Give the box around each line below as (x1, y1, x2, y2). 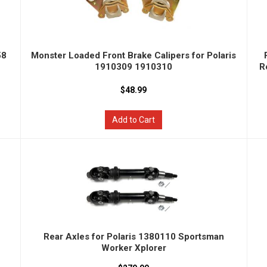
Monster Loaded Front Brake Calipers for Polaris (31, 50, 237, 61)
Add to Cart (112, 115, 156, 125)
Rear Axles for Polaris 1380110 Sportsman (43, 231, 224, 242)
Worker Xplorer (101, 243, 166, 253)
